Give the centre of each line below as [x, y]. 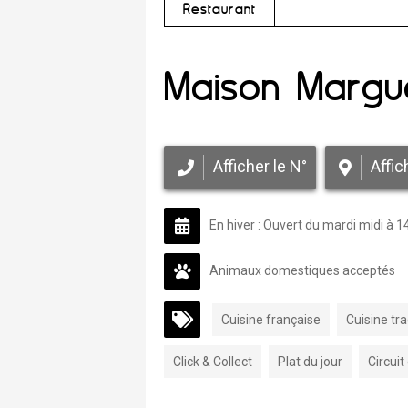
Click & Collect [213, 362]
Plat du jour [310, 362]
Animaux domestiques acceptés [302, 270]
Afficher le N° [260, 166]
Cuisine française [271, 320]
